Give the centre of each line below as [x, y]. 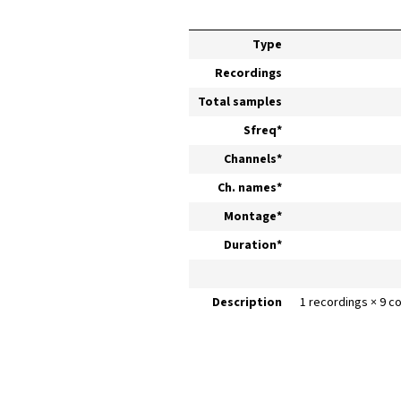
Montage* [252, 217]
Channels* [252, 160]
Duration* [252, 246]
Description [247, 303]
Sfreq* [262, 131]
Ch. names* [249, 188]
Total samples [239, 102]
